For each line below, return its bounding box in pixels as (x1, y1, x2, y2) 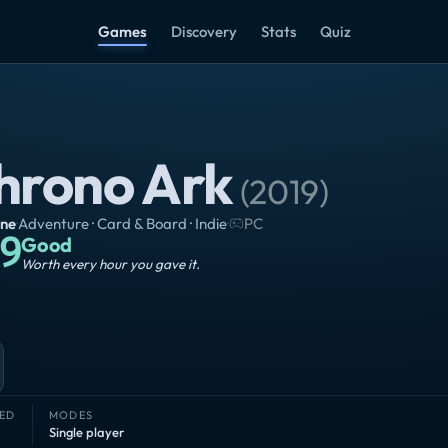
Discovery (170, 22, 237, 41)
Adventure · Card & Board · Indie (18, 214, 227, 233)
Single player (48, 424, 125, 440)
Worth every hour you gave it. (21, 255, 201, 274)
